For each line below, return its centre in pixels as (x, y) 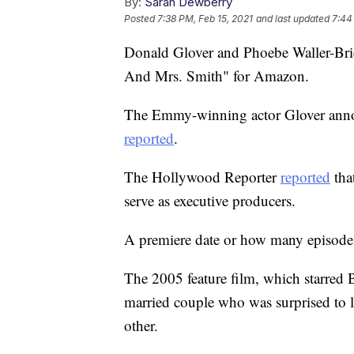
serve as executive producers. (210, 201)
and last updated (293, 19)
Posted (141, 19)
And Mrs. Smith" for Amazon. (217, 76)
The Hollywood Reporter (202, 177)
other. (141, 326)
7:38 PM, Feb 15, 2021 (205, 19)
